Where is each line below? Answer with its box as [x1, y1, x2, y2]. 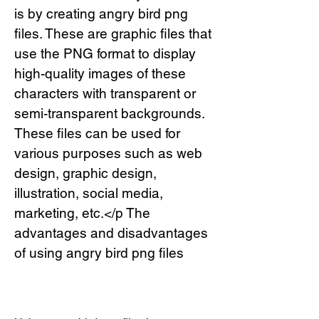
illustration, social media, [14, 185, 163, 201]
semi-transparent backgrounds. [14, 105, 204, 121]
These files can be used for [14, 125, 180, 141]
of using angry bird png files [14, 245, 184, 261]
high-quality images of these [14, 66, 186, 81]
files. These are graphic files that [14, 26, 211, 41]
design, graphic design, [14, 165, 157, 181]
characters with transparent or [14, 85, 196, 101]
